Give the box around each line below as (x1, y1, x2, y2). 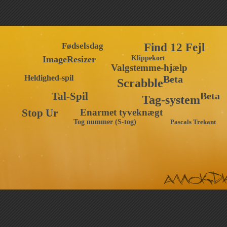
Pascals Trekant (170, 118, 216, 126)
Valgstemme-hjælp (110, 62, 187, 73)
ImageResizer (42, 54, 96, 64)
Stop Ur (21, 107, 58, 119)
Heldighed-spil (24, 73, 73, 82)
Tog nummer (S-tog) (73, 118, 136, 126)
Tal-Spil (51, 90, 88, 102)
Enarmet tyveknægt (80, 107, 163, 118)
